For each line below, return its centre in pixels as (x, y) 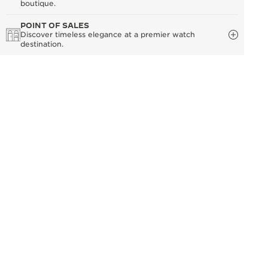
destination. (42, 44)
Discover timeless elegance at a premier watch (108, 34)
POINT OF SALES (55, 25)
